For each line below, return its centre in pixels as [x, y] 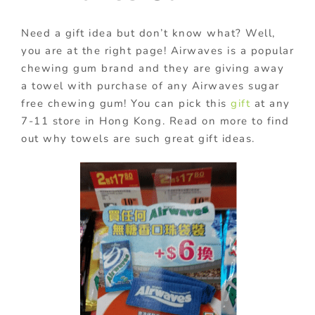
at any [270, 103]
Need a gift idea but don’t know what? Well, [148, 33]
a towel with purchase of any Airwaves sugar [150, 85]
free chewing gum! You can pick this [126, 103]
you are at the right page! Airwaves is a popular [157, 50]
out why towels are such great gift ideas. [138, 138]
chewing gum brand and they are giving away [153, 68]
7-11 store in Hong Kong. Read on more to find [155, 121]
